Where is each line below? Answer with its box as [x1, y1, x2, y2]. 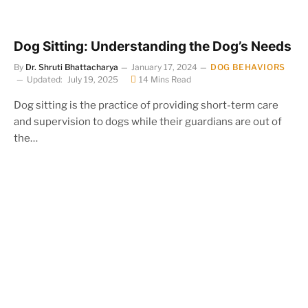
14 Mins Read [139, 74, 191, 85]
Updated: [27, 74, 63, 85]
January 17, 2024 [131, 61, 197, 72]
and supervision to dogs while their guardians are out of [14, 115, 282, 128]
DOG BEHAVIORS [210, 61, 285, 72]
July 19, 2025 [67, 74, 118, 85]
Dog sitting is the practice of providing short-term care [14, 98, 278, 111]
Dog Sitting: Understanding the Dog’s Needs [14, 38, 291, 54]
